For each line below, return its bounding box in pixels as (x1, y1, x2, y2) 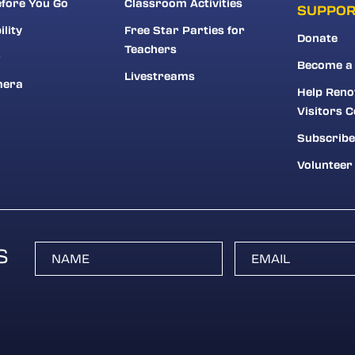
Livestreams (124, 68, 195, 83)
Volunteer (296, 157, 353, 172)
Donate (296, 30, 338, 45)
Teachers (124, 41, 177, 56)
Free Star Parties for (124, 22, 245, 37)
